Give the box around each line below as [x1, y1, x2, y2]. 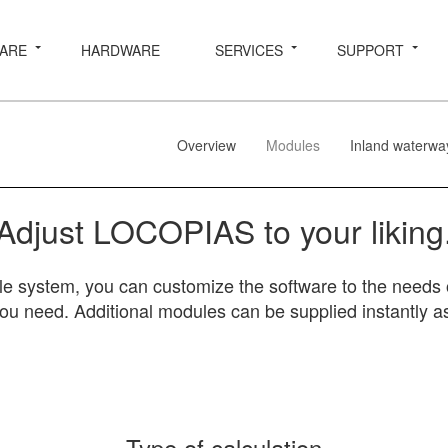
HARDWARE [81, 40, 161, 60]
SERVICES [214, 40, 283, 60]
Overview [177, 134, 236, 155]
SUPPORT [337, 40, 405, 60]
